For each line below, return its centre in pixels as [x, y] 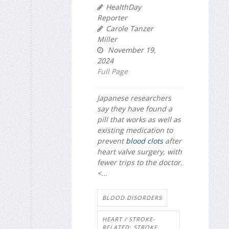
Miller [107, 39]
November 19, [131, 50]
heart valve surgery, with [140, 151]
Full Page [112, 71]
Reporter [112, 17]
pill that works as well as [139, 119]
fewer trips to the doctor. [140, 162]
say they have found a [135, 108]
